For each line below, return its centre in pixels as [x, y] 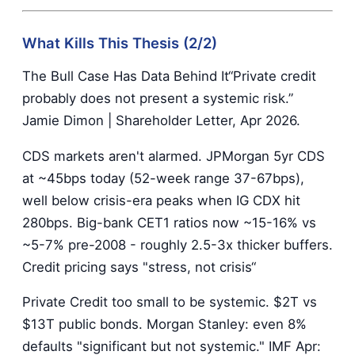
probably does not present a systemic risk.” [158, 98]
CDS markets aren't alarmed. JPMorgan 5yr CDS [174, 156]
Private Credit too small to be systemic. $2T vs [170, 302]
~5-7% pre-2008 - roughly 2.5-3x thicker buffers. [177, 244]
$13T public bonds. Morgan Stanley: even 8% [164, 324]
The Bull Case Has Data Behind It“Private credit [169, 76]
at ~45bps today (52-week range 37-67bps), [163, 178]
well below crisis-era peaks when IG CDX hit [161, 200]
